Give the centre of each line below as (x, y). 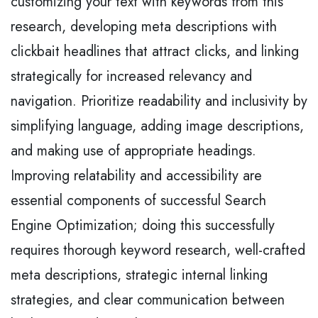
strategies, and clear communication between (148, 300)
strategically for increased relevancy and (131, 76)
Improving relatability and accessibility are (136, 175)
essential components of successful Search (138, 200)
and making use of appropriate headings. (133, 150)
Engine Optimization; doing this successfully (143, 225)
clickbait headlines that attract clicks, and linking (155, 51)
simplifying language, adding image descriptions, (157, 126)
